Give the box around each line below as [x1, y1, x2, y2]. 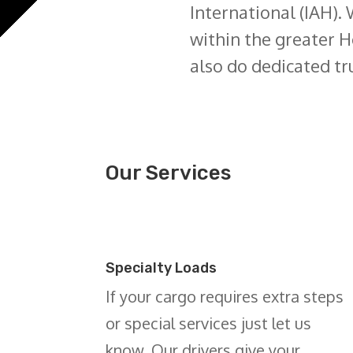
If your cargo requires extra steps [106, 286, 344, 307]
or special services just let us [106, 313, 312, 334]
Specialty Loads [106, 259, 217, 277]
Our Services [106, 161, 232, 186]
